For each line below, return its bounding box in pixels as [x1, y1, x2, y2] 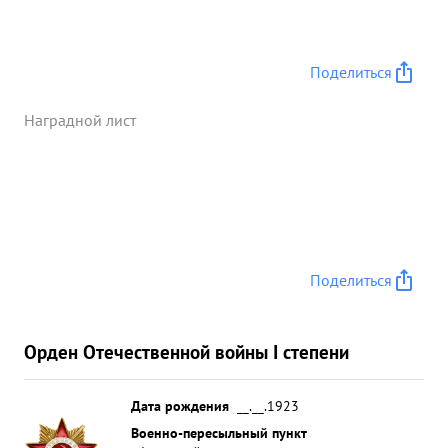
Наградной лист [24, 110, 136, 130]
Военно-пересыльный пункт [131, 423, 307, 442]
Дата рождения [131, 396, 229, 415]
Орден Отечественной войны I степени [24, 339, 349, 364]
